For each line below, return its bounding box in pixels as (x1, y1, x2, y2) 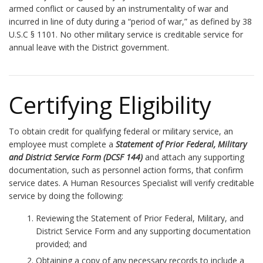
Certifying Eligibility (9, 89, 211, 121)
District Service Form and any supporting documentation (36, 225, 251, 237)
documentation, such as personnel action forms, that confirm (9, 164, 243, 176)
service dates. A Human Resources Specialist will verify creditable (9, 177, 254, 188)
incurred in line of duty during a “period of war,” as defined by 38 (9, 16, 252, 27)
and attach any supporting (145, 151, 244, 163)
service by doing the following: (9, 190, 123, 201)
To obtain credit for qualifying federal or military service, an (9, 126, 233, 137)
